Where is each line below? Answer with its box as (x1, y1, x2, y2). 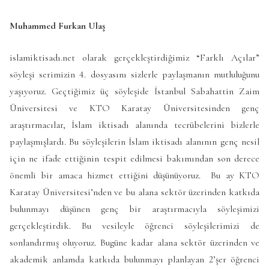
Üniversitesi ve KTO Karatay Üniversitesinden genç (10, 102, 259, 115)
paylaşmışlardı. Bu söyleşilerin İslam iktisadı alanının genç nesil (10, 136, 259, 148)
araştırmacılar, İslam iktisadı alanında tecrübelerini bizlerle (10, 119, 259, 131)
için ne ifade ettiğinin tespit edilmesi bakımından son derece (10, 153, 259, 165)
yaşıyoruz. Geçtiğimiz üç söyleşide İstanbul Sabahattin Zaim (10, 85, 259, 98)
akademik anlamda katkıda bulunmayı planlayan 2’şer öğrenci (10, 253, 259, 266)
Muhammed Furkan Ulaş (10, 19, 105, 32)
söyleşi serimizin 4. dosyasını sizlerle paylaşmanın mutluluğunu (10, 68, 259, 81)
